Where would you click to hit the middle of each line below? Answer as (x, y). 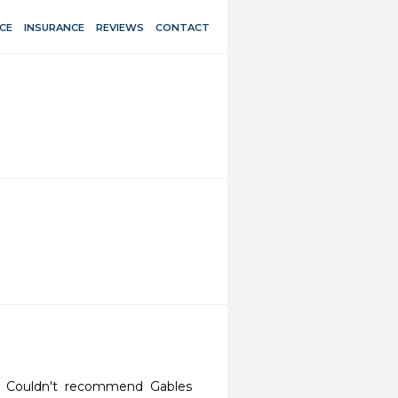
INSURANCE (54, 27)
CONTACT (183, 27)
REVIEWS (120, 27)
